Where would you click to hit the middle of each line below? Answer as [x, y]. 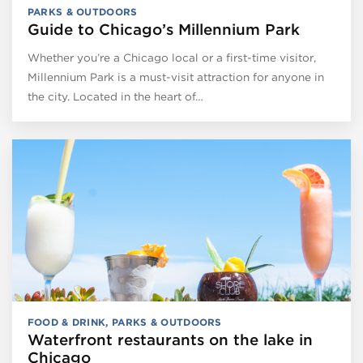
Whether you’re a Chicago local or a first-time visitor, [171, 57]
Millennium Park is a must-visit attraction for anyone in [175, 77]
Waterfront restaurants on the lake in [170, 340]
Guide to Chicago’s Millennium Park [163, 29]
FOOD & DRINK [66, 322]
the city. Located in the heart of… [115, 96]
